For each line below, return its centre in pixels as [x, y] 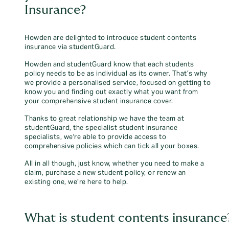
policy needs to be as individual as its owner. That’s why [116, 74]
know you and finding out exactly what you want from [111, 92]
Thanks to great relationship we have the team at [104, 119]
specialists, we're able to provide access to [95, 137]
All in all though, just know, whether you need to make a [114, 164]
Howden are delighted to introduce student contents [110, 38]
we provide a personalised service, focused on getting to [118, 83]
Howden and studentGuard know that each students [109, 64]
